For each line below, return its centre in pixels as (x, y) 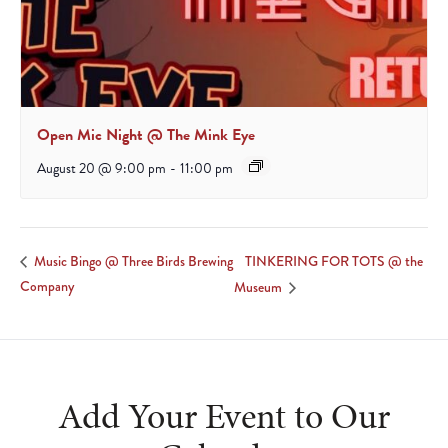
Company (47, 286)
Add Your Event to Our (224, 415)
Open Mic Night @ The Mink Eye (146, 135)
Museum (260, 286)
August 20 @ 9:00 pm (101, 169)
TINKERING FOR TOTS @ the (334, 261)
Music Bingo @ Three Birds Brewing (132, 261)
